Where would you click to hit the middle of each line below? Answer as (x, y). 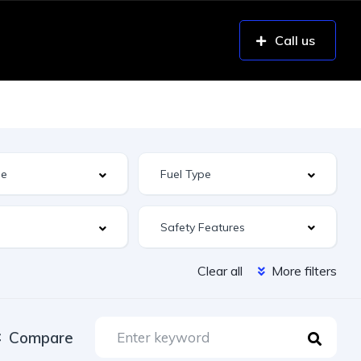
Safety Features (202, 227)
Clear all (220, 271)
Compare (41, 337)
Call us (295, 40)
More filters (303, 271)
